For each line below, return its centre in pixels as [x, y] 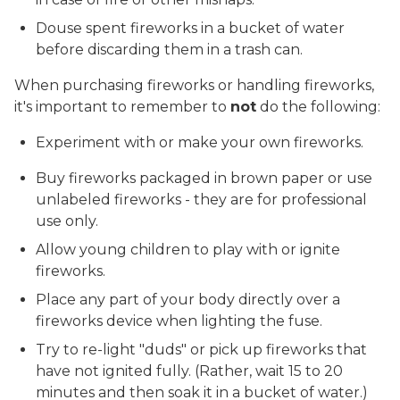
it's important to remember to [122, 107]
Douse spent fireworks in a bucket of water [190, 28]
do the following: [318, 107]
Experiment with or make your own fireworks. [200, 142]
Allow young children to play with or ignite [188, 250]
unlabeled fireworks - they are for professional [201, 200]
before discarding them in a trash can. [169, 50]
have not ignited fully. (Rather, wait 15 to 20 [189, 371]
